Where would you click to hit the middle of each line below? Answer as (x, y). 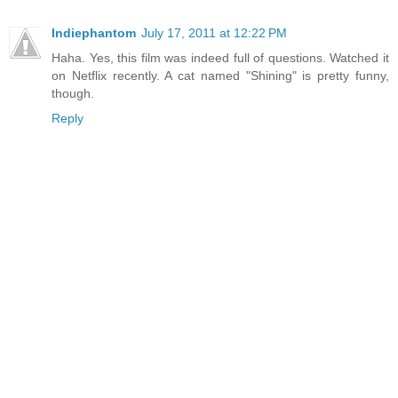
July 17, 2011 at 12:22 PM (214, 33)
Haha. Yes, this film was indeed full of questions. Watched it (220, 58)
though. (73, 94)
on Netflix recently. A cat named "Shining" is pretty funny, (220, 76)
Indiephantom (94, 33)
